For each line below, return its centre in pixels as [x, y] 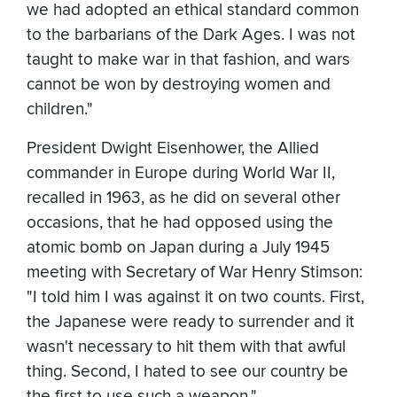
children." [62, 110]
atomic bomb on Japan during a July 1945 [178, 248]
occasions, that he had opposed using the [180, 223]
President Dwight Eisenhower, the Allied [173, 149]
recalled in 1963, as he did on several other [183, 198]
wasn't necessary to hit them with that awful [186, 347]
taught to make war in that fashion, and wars [188, 60]
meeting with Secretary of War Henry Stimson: [195, 273]
